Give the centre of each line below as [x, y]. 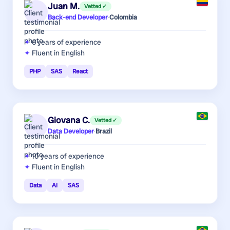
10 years [45, 156]
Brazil [104, 131]
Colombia [123, 17]
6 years [44, 42]
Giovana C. [69, 120]
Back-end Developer [78, 17]
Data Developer [71, 131]
